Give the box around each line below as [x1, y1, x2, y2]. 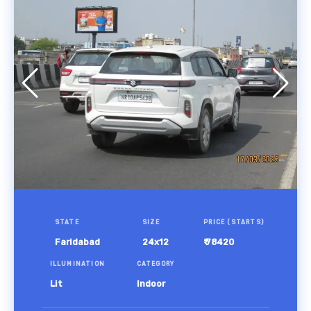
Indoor [136, 278, 165, 289]
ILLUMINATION [49, 260, 106, 268]
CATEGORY [136, 260, 175, 268]
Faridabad [54, 237, 100, 248]
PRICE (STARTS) [203, 219, 264, 226]
